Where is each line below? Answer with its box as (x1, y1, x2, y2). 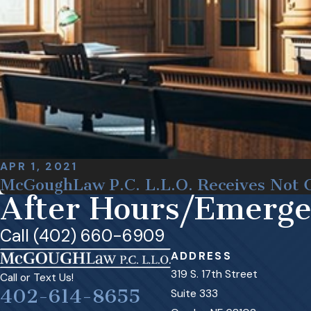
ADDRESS (170, 249, 232, 264)
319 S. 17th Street (170, 267, 258, 282)
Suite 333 (170, 287, 218, 301)
